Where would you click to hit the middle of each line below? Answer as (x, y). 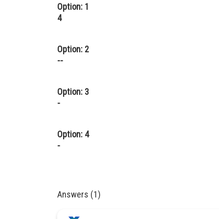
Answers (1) (79, 194)
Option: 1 (73, 7)
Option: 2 (73, 49)
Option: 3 (73, 92)
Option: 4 (73, 134)
